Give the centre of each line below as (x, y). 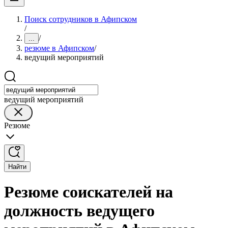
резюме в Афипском (59, 48)
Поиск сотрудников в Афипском (81, 19)
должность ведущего (79, 211)
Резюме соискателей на (89, 192)
